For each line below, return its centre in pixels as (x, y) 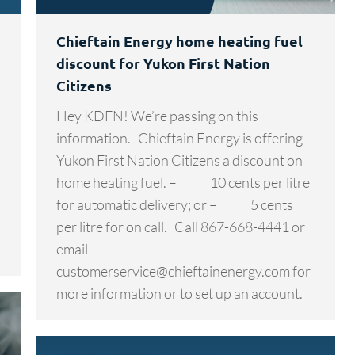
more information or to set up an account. (179, 293)
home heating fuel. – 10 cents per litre (183, 182)
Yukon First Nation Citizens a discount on (179, 160)
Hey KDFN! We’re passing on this (157, 115)
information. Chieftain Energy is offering (179, 137)
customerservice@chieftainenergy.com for (183, 271)
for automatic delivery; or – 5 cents (175, 204)
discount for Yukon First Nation (163, 63)
